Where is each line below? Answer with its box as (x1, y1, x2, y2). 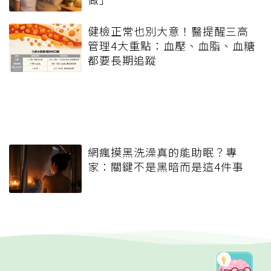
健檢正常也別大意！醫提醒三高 (88, 23, 249, 39)
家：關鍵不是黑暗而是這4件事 (88, 158, 244, 175)
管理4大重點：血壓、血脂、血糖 (88, 38, 255, 54)
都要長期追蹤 (88, 52, 157, 68)
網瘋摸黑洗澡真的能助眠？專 (88, 144, 237, 160)
